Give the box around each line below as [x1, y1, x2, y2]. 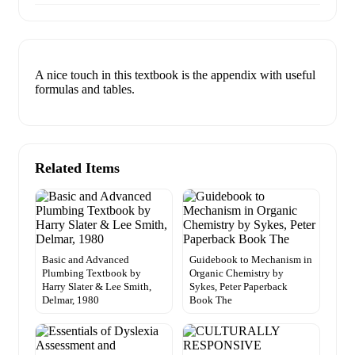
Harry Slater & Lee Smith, [42, 281, 151, 293]
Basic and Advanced [42, 254, 129, 266]
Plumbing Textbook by [42, 267, 141, 280]
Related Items [35, 160, 120, 177]
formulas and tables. [35, 82, 135, 97]
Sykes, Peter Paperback [189, 281, 288, 293]
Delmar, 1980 [42, 294, 99, 307]
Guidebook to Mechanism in [189, 254, 312, 266]
